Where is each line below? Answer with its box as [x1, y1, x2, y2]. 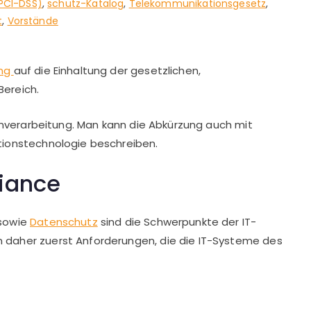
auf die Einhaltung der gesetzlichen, [13, 62, 201, 78]
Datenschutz [30, 214, 98, 229]
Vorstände [7, 13, 58, 28]
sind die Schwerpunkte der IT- [97, 214, 257, 229]
